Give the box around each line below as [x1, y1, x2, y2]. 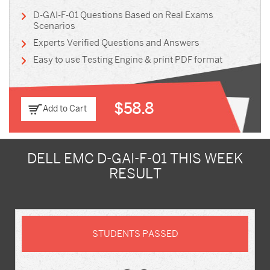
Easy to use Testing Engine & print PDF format [33, 55, 222, 64]
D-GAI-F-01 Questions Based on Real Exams [33, 10, 213, 20]
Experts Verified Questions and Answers [33, 38, 199, 48]
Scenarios [33, 21, 75, 31]
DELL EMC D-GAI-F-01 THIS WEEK [27, 151, 243, 166]
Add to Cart [43, 104, 87, 113]
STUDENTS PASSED [92, 229, 178, 239]
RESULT [108, 166, 162, 181]
